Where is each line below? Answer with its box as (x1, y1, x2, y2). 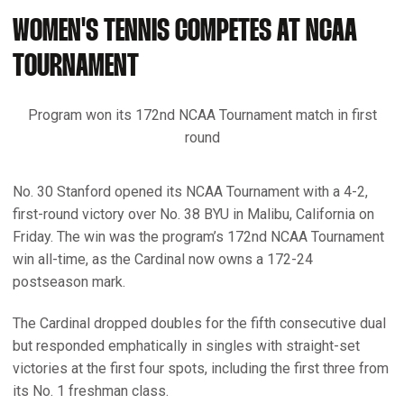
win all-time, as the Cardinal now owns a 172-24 (13, 250, 313, 268)
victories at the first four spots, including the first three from (13, 359, 389, 377)
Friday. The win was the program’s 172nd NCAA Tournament (13, 227, 384, 245)
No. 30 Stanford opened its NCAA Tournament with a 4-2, (13, 182, 368, 200)
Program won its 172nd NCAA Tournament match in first (27, 106, 377, 124)
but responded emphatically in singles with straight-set (13, 336, 360, 354)
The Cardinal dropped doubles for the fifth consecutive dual (13, 314, 386, 332)
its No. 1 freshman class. (13, 381, 169, 399)
